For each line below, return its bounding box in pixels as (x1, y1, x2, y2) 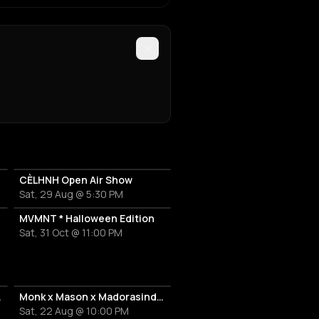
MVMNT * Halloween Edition (19, 211, 155, 226)
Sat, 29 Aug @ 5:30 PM (19, 187, 123, 202)
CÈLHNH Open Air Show (19, 173, 132, 187)
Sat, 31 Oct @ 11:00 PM (19, 226, 122, 240)
